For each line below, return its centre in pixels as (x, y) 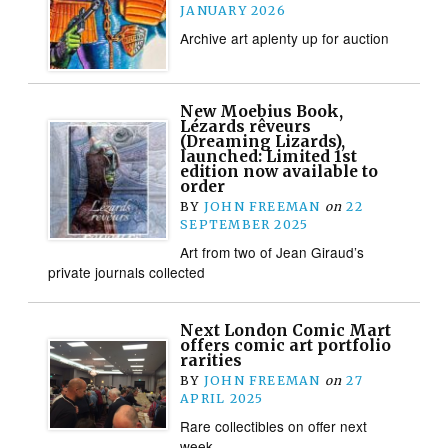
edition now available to (279, 171)
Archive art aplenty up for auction (285, 37)
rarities (211, 360)
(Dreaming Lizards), (263, 141)
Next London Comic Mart (286, 330)
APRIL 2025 (222, 398)
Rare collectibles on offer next (274, 425)
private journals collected (127, 271)
